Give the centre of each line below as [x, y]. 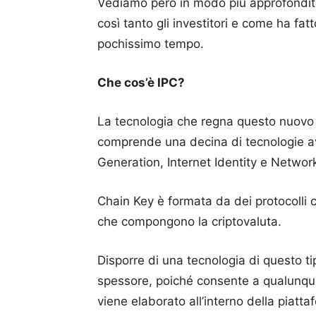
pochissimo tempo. [151, 44]
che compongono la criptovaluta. [189, 221]
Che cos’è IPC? [141, 83]
